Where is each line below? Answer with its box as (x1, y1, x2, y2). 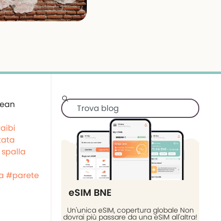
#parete (6, 170, 39, 181)
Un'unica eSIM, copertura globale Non (67, 205, 194, 216)
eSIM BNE (69, 186, 111, 200)
